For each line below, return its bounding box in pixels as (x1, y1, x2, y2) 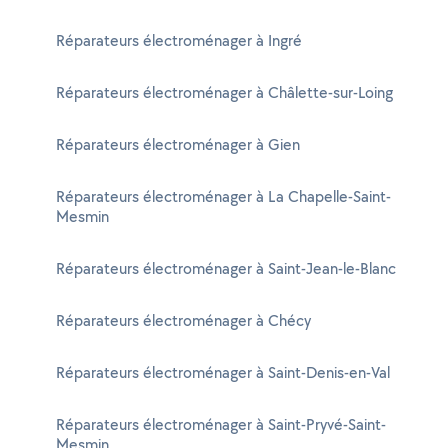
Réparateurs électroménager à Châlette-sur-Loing (56, 82, 393, 103)
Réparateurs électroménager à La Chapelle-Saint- (56, 186, 391, 207)
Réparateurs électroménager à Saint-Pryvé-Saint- (56, 414, 386, 435)
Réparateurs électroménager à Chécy (56, 310, 311, 331)
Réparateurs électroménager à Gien (56, 134, 300, 155)
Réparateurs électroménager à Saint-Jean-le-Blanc (56, 258, 396, 279)
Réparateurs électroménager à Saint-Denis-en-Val (56, 362, 390, 383)
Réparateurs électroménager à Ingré (56, 30, 302, 51)
